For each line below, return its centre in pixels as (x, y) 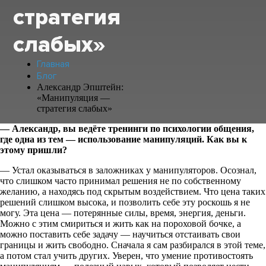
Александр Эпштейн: (80, 87)
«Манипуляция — (74, 98)
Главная (53, 64)
